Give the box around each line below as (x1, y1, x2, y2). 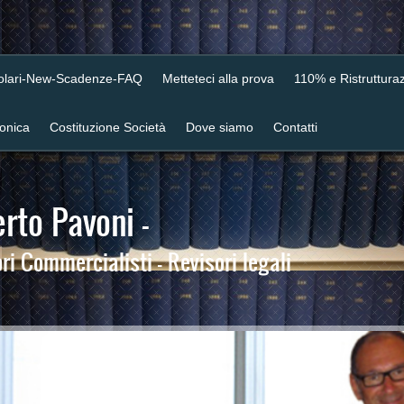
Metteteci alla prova (162, 71, 274, 86)
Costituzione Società (50, 120, 166, 134)
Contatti (273, 120, 317, 134)
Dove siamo (186, 120, 253, 134)
